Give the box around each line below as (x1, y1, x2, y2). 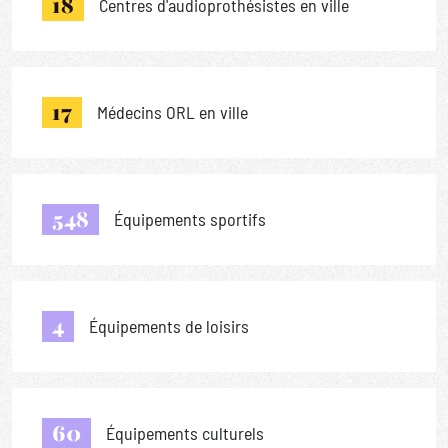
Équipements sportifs (114, 208, 266, 231)
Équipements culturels (106, 422, 264, 445)
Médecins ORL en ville (97, 101, 248, 124)
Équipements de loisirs (89, 315, 249, 338)
